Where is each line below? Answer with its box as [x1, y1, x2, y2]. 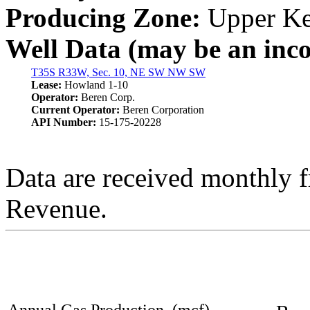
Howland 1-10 [64, 79, 128, 91]
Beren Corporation [122, 104, 204, 116]
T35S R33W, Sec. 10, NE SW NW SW [31, 66, 206, 78]
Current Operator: [31, 104, 122, 116]
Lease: [31, 79, 64, 91]
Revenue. [6, 194, 107, 224]
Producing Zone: [6, 3, 201, 33]
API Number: [31, 116, 99, 128]
